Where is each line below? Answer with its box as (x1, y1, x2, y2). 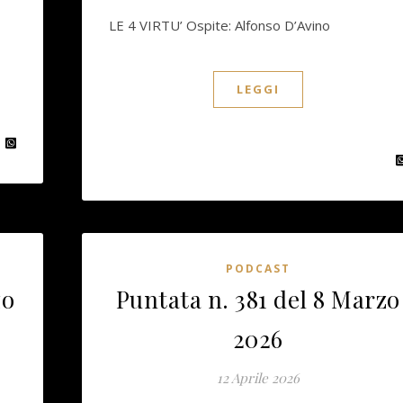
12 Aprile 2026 (216, 369, 300, 388)
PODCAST (225, 261, 291, 277)
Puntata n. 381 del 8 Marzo (115, 283, 400, 316)
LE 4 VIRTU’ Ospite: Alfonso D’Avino (109, 16, 330, 35)
